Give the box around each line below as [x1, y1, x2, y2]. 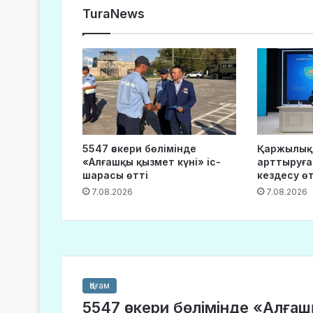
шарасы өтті [82, 169, 148, 182]
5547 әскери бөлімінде [82, 143, 196, 155]
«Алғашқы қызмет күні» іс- [82, 156, 221, 168]
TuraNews [82, 6, 145, 21]
